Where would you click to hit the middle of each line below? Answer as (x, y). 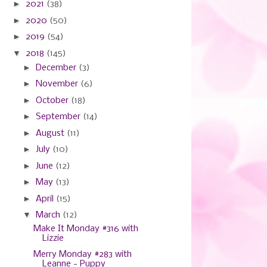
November (58, 84)
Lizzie (53, 238)
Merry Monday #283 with (82, 254)
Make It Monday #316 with (86, 229)
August (51, 133)
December (57, 68)
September (59, 117)
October (53, 100)
